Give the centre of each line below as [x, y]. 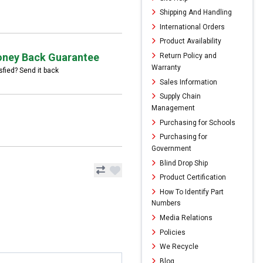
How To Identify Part [191, 192]
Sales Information [188, 82]
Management [173, 108]
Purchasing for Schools [197, 122]
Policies [172, 232]
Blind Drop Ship [183, 163]
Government [171, 148]
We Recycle [178, 247]
